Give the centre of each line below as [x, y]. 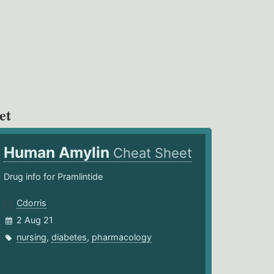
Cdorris [32, 203]
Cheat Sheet [153, 153]
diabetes [69, 237]
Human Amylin [59, 153]
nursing [32, 237]
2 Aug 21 [35, 220]
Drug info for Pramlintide [54, 177]
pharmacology [122, 237]
